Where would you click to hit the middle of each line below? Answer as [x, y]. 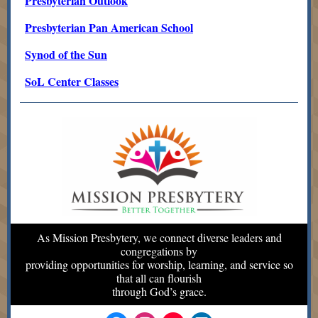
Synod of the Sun [66, 54]
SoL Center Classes [72, 81]
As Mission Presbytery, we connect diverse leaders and [159, 237]
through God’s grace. [159, 291]
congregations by [159, 251]
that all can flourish [159, 278]
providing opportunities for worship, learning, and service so [159, 264]
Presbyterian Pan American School [109, 27]
